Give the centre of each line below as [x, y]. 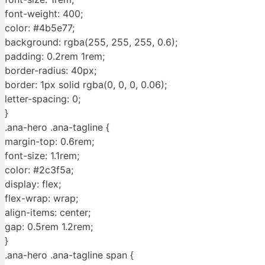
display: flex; [33, 184]
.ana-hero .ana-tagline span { [69, 255]
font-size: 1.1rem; [42, 156]
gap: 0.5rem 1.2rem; [49, 227]
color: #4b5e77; [40, 28]
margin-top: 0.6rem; [49, 142]
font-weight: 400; [44, 14]
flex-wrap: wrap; [41, 198]
